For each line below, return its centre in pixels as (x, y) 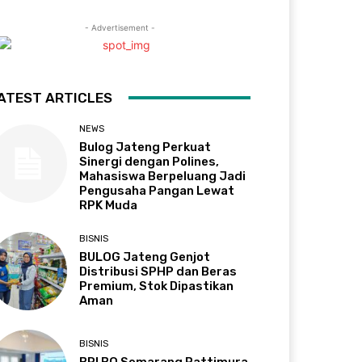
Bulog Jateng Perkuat (145, 147)
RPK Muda (109, 205)
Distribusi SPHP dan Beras (158, 272)
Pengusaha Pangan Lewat (157, 190)
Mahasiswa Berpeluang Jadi (163, 176)
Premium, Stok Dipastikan (157, 286)
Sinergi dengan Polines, (149, 161)
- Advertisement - (120, 27)
